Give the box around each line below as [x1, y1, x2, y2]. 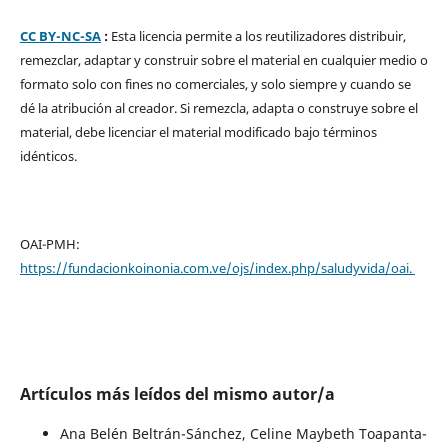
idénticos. [19, 146, 80, 165]
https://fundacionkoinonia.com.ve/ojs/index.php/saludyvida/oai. [19, 258, 415, 277]
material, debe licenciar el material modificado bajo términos [19, 122, 377, 141]
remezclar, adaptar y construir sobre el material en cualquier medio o [19, 50, 428, 69]
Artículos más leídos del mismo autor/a [19, 382, 335, 405]
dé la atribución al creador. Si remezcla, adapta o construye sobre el [19, 98, 418, 117]
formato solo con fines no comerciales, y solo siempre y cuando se [19, 74, 411, 93]
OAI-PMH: [19, 234, 80, 253]
